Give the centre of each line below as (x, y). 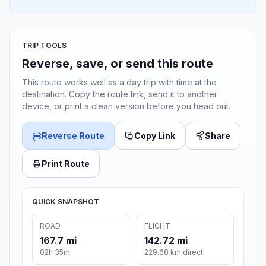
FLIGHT (157, 226)
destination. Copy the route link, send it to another (120, 94)
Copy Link (155, 136)
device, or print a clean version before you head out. (126, 106)
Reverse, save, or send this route (118, 64)
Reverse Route (73, 136)
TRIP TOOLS (44, 46)
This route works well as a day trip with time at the (119, 83)
